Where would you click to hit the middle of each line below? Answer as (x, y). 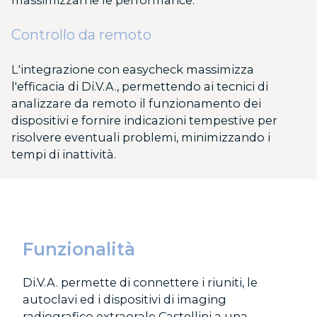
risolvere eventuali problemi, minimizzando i (141, 138)
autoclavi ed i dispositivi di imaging (125, 299)
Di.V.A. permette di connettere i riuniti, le (140, 282)
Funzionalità (81, 249)
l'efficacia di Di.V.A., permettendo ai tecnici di (140, 87)
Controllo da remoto (81, 35)
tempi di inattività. (65, 155)
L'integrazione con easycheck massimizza (133, 70)
